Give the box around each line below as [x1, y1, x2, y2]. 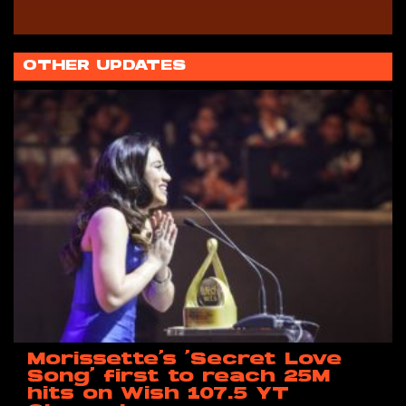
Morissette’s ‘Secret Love [27, 352, 342, 369]
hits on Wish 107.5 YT [27, 386, 289, 403]
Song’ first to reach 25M [27, 369, 330, 386]
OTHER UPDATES [23, 60, 186, 74]
